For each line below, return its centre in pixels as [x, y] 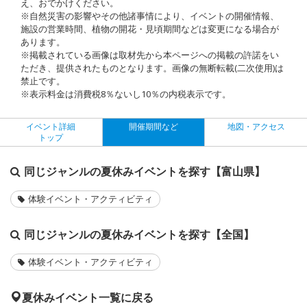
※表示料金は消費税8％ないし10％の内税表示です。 [126, 94]
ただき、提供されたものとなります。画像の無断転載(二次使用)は [152, 67]
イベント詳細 [51, 126]
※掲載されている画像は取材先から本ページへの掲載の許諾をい [150, 54]
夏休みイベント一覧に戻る [88, 297]
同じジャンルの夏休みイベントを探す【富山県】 [145, 171]
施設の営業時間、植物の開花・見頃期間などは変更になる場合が [150, 28]
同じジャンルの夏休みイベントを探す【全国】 [139, 234]
